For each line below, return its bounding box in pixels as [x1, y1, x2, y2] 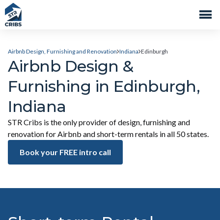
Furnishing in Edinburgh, [8, 77, 200, 96]
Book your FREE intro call [20, 147, 111, 157]
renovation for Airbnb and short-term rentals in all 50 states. [8, 129, 209, 138]
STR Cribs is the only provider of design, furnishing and [8, 117, 190, 127]
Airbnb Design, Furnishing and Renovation [8, 48, 117, 55]
